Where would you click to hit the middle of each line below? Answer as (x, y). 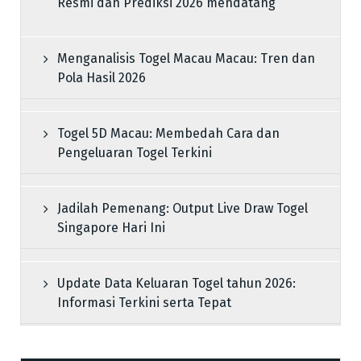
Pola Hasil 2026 (102, 78)
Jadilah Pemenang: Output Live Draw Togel (183, 208)
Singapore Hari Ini (111, 228)
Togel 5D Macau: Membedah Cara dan (168, 133)
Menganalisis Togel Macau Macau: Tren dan (186, 58)
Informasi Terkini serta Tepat (144, 303)
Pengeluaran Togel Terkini (135, 153)
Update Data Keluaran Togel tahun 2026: (176, 283)
